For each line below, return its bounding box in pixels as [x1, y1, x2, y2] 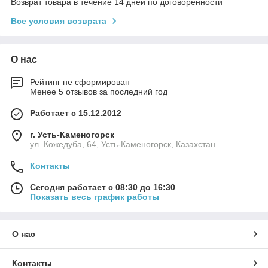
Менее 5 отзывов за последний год [30, 87, 167, 97]
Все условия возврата [11, 16, 106, 26]
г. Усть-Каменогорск [30, 130, 114, 140]
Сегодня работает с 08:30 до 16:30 [30, 182, 175, 193]
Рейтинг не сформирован [30, 77, 130, 87]
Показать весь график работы [30, 192, 159, 202]
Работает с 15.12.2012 [30, 108, 121, 118]
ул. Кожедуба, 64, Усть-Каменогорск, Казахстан [30, 139, 215, 150]
